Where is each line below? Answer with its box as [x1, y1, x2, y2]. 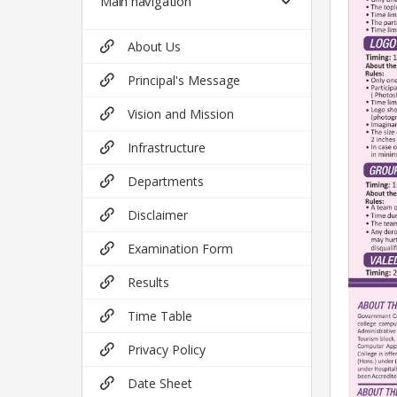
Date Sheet [128, 375, 192, 392]
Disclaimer [128, 206, 188, 223]
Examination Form [128, 240, 233, 257]
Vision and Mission [128, 105, 234, 122]
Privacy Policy [128, 341, 206, 358]
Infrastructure [128, 139, 206, 156]
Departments [128, 173, 204, 190]
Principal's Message [128, 72, 240, 89]
